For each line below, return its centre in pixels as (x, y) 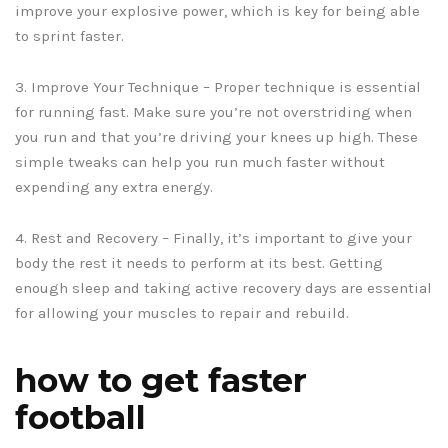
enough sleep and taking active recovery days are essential (223, 288)
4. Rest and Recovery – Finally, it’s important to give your (213, 238)
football (80, 417)
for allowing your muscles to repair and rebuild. (182, 313)
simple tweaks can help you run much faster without (200, 162)
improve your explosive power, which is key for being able (217, 11)
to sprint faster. (69, 36)
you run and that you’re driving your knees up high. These (216, 137)
